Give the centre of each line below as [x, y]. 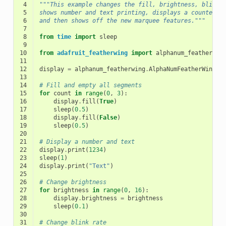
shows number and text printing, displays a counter [127, 13]
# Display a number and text [87, 142]
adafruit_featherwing [92, 53]
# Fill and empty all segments [90, 86]
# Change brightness [73, 182]
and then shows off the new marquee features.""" [122, 21]
